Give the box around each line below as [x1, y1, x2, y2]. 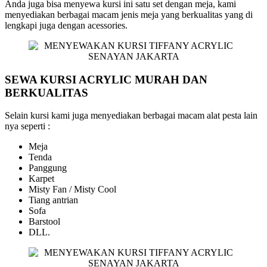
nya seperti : [5, 121, 50, 132]
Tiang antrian [29, 195, 78, 206]
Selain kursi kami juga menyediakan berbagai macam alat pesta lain [5, 110, 257, 121]
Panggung [29, 163, 67, 173]
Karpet [29, 173, 54, 184]
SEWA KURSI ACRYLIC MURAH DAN [5, 73, 207, 86]
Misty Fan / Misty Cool [29, 184, 116, 195]
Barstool [29, 216, 60, 227]
